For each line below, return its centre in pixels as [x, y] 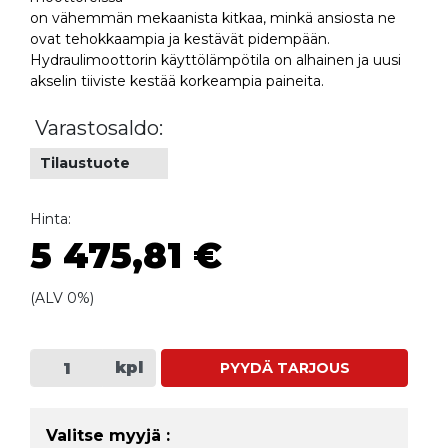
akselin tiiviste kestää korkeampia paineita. [177, 81]
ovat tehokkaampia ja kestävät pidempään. [180, 39]
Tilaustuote [85, 163]
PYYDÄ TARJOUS [284, 367]
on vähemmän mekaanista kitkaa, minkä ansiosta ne [213, 18]
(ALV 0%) [62, 298]
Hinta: [50, 219]
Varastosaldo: [99, 128]
